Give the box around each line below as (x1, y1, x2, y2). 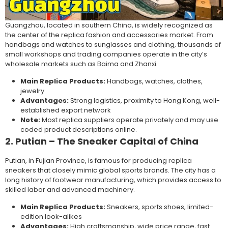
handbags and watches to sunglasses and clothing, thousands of (5, 40, 221, 50)
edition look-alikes (20, 212, 82, 222)
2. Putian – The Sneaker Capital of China (5, 135, 198, 148)
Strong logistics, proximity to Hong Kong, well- (69, 96, 220, 106)
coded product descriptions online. (20, 125, 137, 135)
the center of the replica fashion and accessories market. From (5, 30, 213, 40)
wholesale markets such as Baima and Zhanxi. (5, 59, 158, 69)
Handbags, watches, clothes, (105, 76, 203, 87)
